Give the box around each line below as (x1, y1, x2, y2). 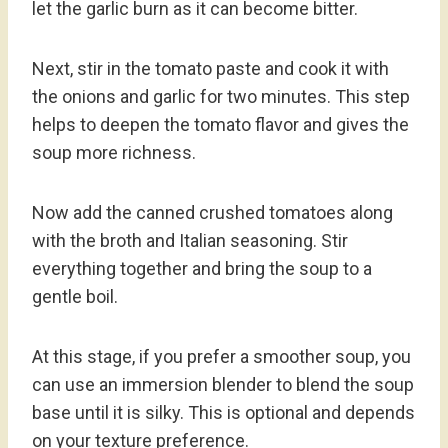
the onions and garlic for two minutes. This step (32, 86, 410, 108)
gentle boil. (32, 286, 118, 308)
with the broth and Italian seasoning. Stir (32, 230, 348, 252)
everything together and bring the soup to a (32, 258, 372, 280)
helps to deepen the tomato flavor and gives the (32, 114, 409, 136)
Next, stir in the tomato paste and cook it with (32, 58, 389, 80)
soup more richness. (32, 142, 196, 164)
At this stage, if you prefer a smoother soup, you (32, 346, 411, 368)
